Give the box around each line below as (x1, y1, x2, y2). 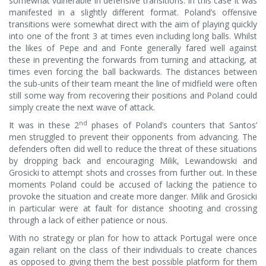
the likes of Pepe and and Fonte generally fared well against (9, 42, 257, 53)
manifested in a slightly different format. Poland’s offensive (9, 6, 257, 18)
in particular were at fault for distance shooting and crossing (9, 202, 257, 214)
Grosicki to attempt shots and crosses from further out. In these (9, 166, 257, 178)
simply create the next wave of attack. (9, 101, 155, 113)
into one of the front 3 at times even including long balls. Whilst (9, 30, 257, 42)
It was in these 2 (9, 119, 79, 131)
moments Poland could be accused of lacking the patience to (9, 178, 257, 190)
